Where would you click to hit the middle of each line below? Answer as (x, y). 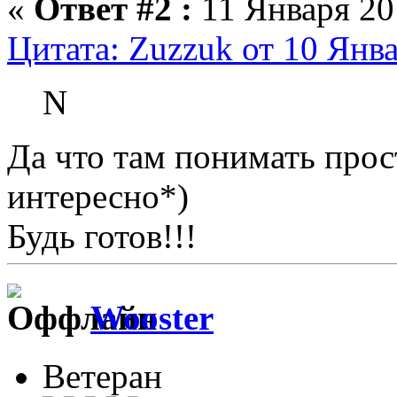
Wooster (152, 318)
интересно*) (98, 196)
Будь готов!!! (102, 236)
